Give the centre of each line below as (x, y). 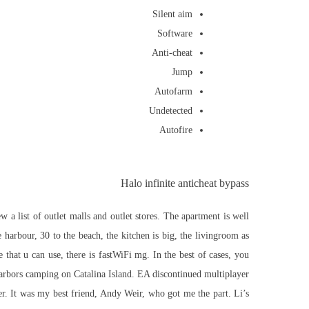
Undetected (171, 111)
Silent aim (172, 14)
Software (175, 33)
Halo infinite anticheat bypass (185, 185)
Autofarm (173, 91)
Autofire (176, 130)
